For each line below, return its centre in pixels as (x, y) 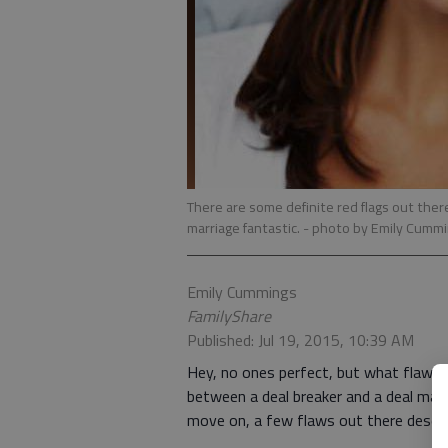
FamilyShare (229, 316)
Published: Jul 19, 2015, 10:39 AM (300, 340)
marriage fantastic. (245, 228)
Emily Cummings (242, 292)
